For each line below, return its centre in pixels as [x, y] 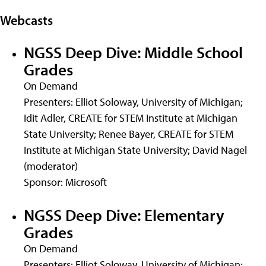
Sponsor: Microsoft [65, 182]
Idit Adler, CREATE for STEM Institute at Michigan [131, 118]
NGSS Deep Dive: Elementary [124, 215]
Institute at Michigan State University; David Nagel [135, 150]
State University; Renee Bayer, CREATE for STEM [129, 134]
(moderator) [51, 166]
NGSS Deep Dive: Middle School [133, 52]
